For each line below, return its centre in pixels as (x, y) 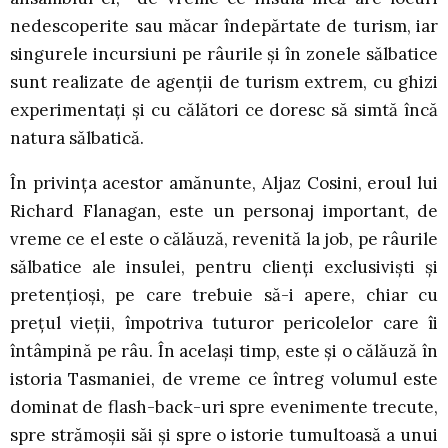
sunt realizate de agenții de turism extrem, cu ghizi (224, 82)
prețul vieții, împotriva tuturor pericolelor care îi (224, 323)
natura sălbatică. (77, 138)
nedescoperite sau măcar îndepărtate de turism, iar (224, 26)
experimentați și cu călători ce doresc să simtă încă (224, 110)
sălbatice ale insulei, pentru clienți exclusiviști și (224, 267)
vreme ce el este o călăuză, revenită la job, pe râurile (224, 239)
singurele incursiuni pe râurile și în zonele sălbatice (224, 54)
